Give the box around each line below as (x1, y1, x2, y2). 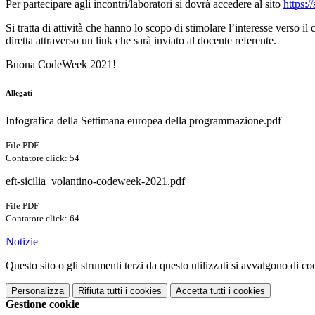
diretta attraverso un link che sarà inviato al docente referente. (6, 34, 276, 47)
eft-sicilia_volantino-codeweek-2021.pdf (6, 175, 185, 188)
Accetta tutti (176, 285, 226, 297)
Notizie (6, 236, 38, 248)
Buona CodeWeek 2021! (6, 58, 116, 71)
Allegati (6, 89, 32, 98)
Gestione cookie (6, 298, 79, 311)
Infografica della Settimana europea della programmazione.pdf (6, 115, 281, 127)
